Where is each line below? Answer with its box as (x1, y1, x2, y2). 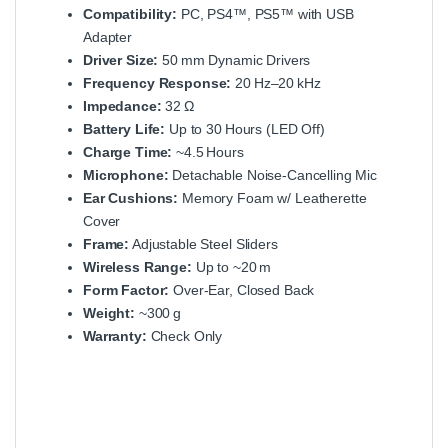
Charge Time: (83, 143, 173, 160)
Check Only (146, 327, 223, 344)
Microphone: (83, 166, 169, 183)
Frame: (83, 235, 130, 252)
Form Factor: (83, 281, 170, 298)
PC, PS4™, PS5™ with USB (177, 5, 354, 22)
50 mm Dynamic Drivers (158, 51, 311, 68)
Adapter (83, 28, 133, 45)
